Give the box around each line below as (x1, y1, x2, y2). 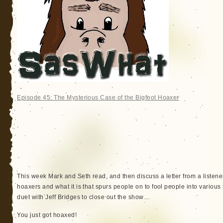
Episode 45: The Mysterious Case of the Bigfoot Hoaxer (17, 94, 179, 101)
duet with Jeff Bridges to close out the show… (17, 194, 150, 201)
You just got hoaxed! (17, 212, 77, 219)
